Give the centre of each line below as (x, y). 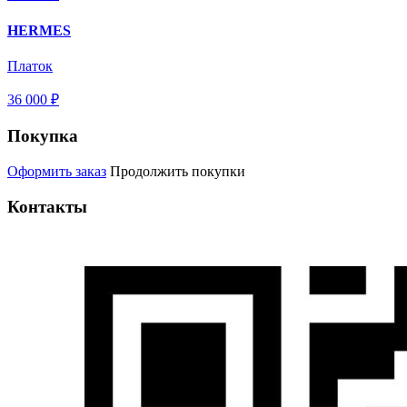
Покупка (43, 136)
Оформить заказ (57, 171)
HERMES (39, 31)
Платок (30, 66)
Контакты (47, 206)
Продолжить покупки (178, 171)
